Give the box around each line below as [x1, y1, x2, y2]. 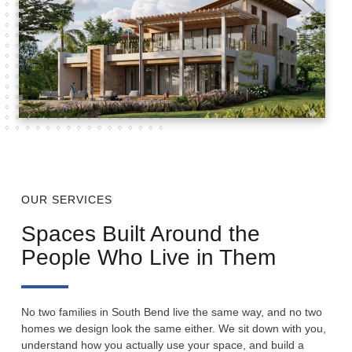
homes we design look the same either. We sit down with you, [21, 321, 326, 335]
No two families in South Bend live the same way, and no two [21, 305, 322, 318]
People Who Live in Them [21, 244, 276, 269]
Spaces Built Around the [21, 221, 260, 246]
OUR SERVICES [21, 192, 112, 206]
